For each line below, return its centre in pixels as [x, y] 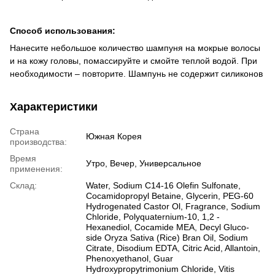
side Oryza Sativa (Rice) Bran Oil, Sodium [167, 238]
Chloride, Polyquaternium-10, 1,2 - [153, 217]
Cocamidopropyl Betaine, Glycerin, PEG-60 [170, 196]
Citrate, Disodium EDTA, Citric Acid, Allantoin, [173, 248]
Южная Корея [114, 137]
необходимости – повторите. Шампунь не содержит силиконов [136, 74]
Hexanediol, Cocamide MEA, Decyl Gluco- [168, 227]
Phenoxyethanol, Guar [130, 259]
